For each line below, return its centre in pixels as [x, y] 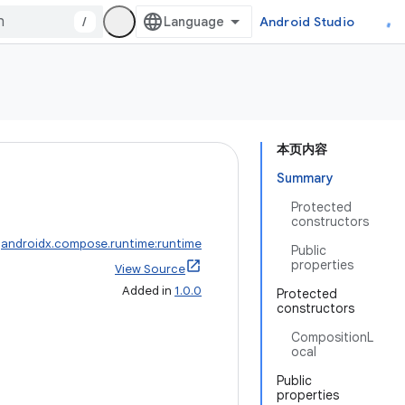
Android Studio [306, 22]
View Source [150, 269]
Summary [305, 178]
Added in [148, 291]
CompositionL [332, 337]
